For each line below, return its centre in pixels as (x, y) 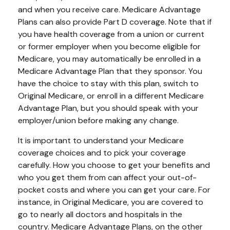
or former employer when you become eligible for (109, 46)
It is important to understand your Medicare (101, 140)
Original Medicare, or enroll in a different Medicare (111, 96)
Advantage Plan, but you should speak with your (108, 108)
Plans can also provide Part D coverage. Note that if (115, 22)
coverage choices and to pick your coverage (102, 153)
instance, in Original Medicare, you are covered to (111, 202)
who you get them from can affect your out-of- (107, 177)
